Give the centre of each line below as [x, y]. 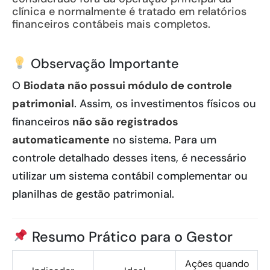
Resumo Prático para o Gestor [130, 237]
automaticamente [61, 140]
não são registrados [125, 122]
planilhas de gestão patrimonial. [93, 194]
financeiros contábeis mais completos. [111, 24]
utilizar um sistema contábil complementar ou [130, 176]
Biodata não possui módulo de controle [128, 86]
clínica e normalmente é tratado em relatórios [129, 11]
